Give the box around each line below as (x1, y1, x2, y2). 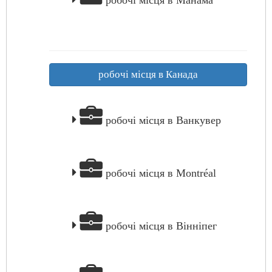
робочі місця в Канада (98, 69, 198, 80)
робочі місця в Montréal (103, 167, 216, 179)
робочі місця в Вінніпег (103, 220, 217, 232)
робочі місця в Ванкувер (103, 114, 221, 126)
